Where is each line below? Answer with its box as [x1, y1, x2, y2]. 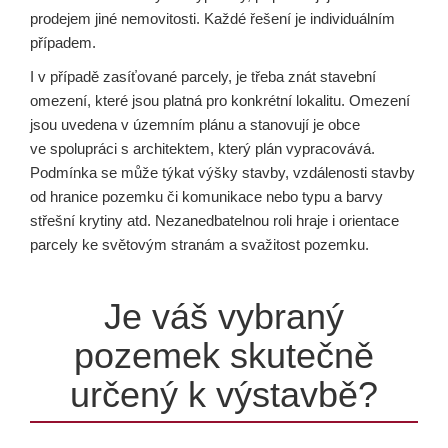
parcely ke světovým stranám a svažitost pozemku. [30, 236, 369, 253]
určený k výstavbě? [70, 374, 378, 415]
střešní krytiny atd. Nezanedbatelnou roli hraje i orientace [30, 212, 399, 229]
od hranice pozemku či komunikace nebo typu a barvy [30, 188, 383, 205]
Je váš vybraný [104, 296, 344, 337]
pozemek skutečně [74, 335, 374, 376]
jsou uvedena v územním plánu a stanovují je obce [30, 116, 360, 133]
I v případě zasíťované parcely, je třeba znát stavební [30, 68, 376, 85]
